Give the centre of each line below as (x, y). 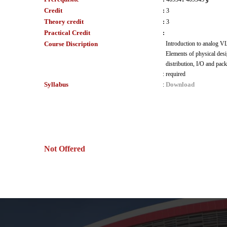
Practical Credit (67, 33)
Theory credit (64, 22)
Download (180, 84)
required (176, 74)
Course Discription (71, 44)
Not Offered (65, 149)
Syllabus (56, 84)
